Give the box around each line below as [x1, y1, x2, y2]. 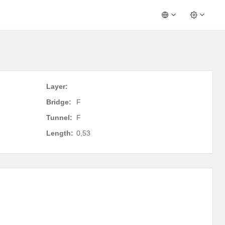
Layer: [46, 82, 68, 90]
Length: [46, 129, 74, 137]
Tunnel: [46, 114, 73, 122]
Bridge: [46, 98, 72, 106]
